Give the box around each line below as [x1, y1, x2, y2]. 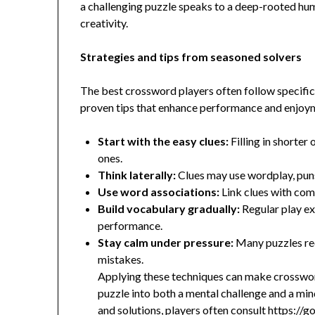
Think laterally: [98, 168, 176, 182]
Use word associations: [98, 185, 220, 199]
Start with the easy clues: [98, 134, 229, 148]
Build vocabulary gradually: [98, 202, 240, 216]
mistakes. [98, 252, 144, 266]
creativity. [80, 16, 129, 30]
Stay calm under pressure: [98, 236, 234, 250]
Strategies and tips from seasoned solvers [80, 50, 302, 64]
